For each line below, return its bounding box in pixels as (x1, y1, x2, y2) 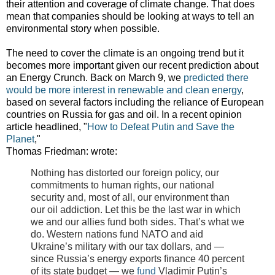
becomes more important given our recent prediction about (6, 60, 258, 71)
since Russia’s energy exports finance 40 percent (31, 254, 244, 265)
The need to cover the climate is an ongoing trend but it (6, 47, 244, 58)
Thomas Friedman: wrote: (6, 145, 117, 157)
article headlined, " (6, 121, 87, 132)
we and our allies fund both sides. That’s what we (31, 217, 244, 228)
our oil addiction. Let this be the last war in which (31, 204, 241, 215)
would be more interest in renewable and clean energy (6, 84, 241, 95)
